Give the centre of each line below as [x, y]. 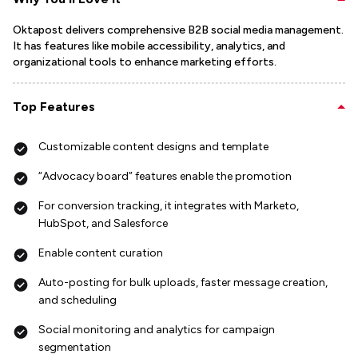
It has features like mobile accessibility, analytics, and [149, 46]
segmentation [75, 348]
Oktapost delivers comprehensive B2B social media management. [178, 30]
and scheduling [78, 300]
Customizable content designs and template [153, 147]
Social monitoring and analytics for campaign [157, 330]
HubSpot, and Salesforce [103, 224]
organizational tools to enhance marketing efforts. [145, 62]
